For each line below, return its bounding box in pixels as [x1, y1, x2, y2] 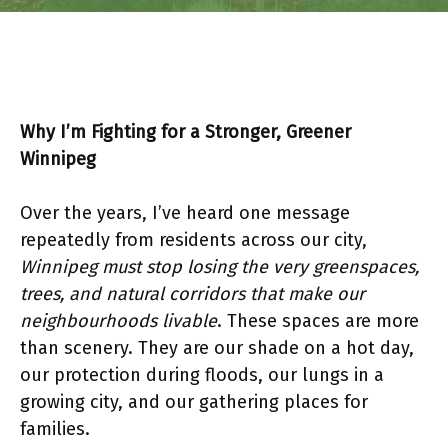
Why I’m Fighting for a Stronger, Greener [20, 121, 351, 143]
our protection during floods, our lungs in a [20, 364, 384, 386]
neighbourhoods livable [20, 310, 217, 332]
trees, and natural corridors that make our [20, 283, 365, 305]
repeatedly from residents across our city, [20, 229, 367, 251]
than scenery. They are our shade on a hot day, [20, 337, 414, 359]
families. [20, 418, 90, 440]
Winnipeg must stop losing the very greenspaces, [20, 256, 419, 278]
